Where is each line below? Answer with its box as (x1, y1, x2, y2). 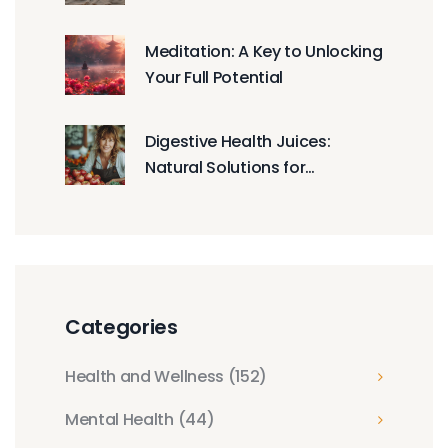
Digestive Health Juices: (145, 129, 331, 153)
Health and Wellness (65, 364, 228, 388)
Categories (65, 312, 178, 341)
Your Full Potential (145, 65, 283, 89)
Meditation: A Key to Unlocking (145, 39, 383, 63)
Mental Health (65, 407, 178, 431)
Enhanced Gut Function (145, 181, 327, 205)
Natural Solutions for (145, 155, 306, 179)
